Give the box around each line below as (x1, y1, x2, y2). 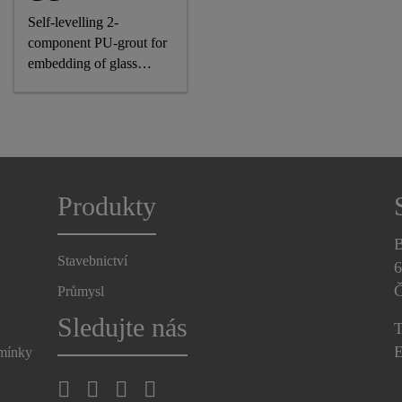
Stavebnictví (57, 253, 127, 268)
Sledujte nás (57, 312, 188, 343)
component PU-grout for (28, 35, 168, 50)
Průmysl (57, 284, 104, 299)
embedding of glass (28, 56, 138, 71)
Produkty (57, 191, 156, 222)
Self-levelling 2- (28, 14, 119, 30)
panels (28, 76, 65, 92)
